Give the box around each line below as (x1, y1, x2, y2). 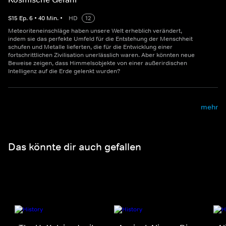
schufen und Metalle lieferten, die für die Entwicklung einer (8, 43, 173, 51)
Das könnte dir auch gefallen (8, 140, 141, 153)
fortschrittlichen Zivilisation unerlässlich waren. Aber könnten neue (8, 51, 195, 60)
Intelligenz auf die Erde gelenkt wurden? (8, 67, 121, 76)
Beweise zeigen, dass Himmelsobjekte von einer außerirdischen (8, 59, 187, 68)
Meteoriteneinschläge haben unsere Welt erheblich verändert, (8, 27, 182, 35)
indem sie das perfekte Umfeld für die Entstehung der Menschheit (8, 35, 193, 43)
